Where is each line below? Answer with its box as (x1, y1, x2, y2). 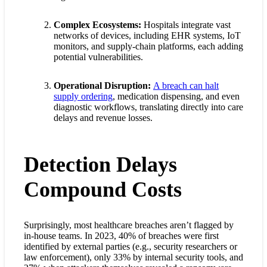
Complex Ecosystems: (54, 19, 141, 30)
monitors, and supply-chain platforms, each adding (54, 41, 243, 51)
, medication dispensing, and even (113, 91, 240, 101)
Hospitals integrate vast (141, 19, 231, 30)
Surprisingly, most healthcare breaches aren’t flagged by (24, 219, 234, 230)
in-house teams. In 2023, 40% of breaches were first (24, 230, 219, 241)
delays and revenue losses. (54, 112, 153, 123)
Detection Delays (24, 152, 177, 176)
